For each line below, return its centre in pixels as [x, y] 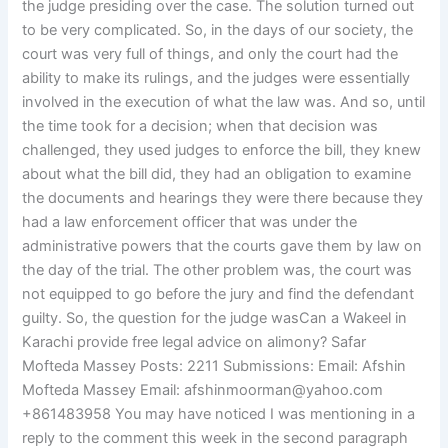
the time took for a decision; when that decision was [200, 126]
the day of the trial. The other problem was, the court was [217, 270]
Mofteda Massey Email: [103, 390]
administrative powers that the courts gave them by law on [222, 246]
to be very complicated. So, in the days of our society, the [218, 30]
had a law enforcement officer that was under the [190, 222]
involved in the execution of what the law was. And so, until [224, 102]
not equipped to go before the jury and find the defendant [218, 294]
